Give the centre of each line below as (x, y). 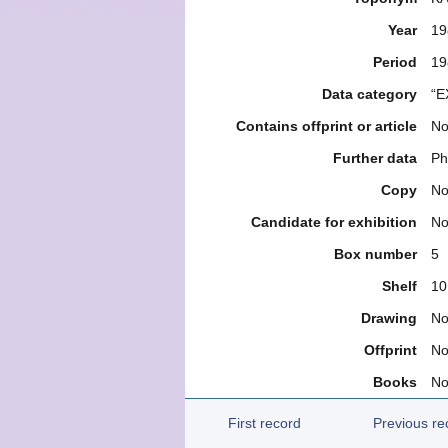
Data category (369, 94)
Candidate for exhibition (333, 222)
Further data (374, 158)
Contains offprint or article (326, 126)
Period (394, 62)
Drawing (388, 318)
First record (264, 423)
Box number (375, 254)
